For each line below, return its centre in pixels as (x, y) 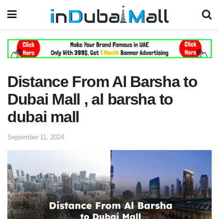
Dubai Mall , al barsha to (90, 99)
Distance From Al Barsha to (102, 81)
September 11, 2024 (36, 137)
